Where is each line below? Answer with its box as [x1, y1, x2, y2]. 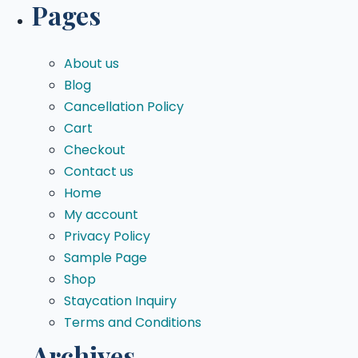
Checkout [64, 141, 125, 160]
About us [64, 54, 119, 74]
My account [64, 205, 138, 225]
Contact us [64, 162, 133, 181]
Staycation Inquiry [64, 292, 177, 311]
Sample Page [64, 249, 147, 268]
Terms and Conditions [64, 313, 201, 332]
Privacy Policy [64, 227, 150, 246]
